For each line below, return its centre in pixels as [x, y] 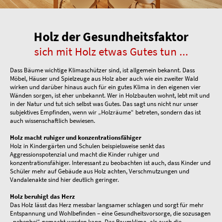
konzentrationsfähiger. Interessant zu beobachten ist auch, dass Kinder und [110, 163]
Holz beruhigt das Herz [42, 197]
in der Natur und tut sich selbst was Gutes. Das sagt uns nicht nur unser [104, 104]
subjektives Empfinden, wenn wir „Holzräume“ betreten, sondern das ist [105, 112]
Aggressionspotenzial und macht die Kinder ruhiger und [84, 155]
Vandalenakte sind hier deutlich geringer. [64, 180]
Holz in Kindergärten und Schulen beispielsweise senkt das [87, 146]
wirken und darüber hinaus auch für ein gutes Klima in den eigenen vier [105, 87]
